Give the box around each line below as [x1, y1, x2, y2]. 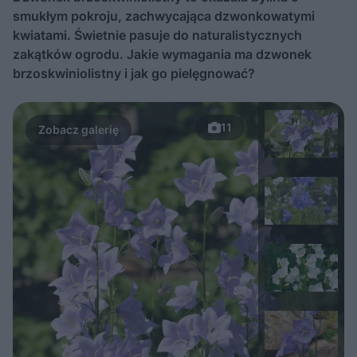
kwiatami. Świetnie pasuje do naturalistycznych [13, 27, 302, 43]
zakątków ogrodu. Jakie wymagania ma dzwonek [13, 46, 312, 62]
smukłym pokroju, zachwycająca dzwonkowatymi [13, 8, 315, 24]
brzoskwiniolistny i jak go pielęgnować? [13, 65, 255, 81]
